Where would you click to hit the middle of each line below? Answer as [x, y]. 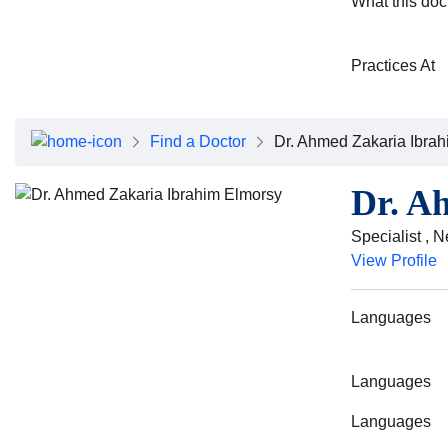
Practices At [393, 65]
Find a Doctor [198, 141]
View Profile [394, 260]
